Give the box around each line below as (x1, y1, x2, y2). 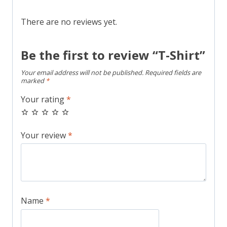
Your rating (21, 94, 66, 105)
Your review (21, 129, 68, 141)
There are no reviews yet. (21, 16, 117, 28)
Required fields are (145, 68, 201, 78)
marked (21, 76, 46, 86)
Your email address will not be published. (21, 68, 143, 78)
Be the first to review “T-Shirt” (21, 47, 205, 64)
